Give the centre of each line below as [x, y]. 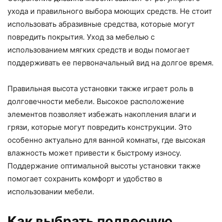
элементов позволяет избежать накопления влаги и [102, 114]
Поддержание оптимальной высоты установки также [104, 166]
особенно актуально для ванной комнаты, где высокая [106, 140]
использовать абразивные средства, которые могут [101, 24]
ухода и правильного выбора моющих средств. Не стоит [110, 11]
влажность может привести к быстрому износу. [94, 153]
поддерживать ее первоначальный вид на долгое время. [111, 63]
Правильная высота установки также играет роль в [100, 88]
